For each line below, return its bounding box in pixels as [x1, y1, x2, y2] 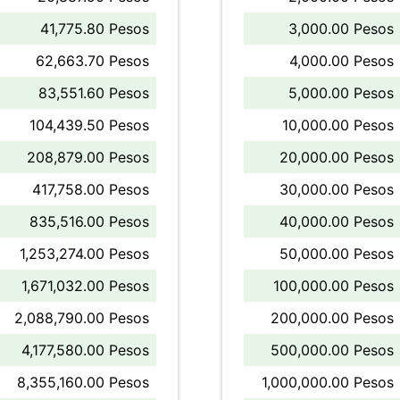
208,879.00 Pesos [27, 148, 149, 166]
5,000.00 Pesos [288, 84, 394, 102]
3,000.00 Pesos [288, 20, 394, 37]
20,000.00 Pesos [279, 148, 394, 166]
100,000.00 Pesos [273, 277, 394, 295]
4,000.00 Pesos [289, 52, 394, 70]
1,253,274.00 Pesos [20, 245, 149, 262]
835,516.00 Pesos [29, 212, 149, 230]
